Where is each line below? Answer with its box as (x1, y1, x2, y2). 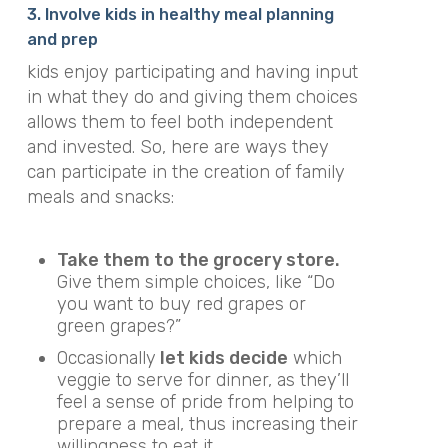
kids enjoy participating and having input (26, 60, 358, 83)
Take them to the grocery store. (56, 249, 340, 271)
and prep (26, 29, 98, 49)
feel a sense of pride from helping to (56, 391, 354, 413)
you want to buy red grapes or (56, 293, 306, 315)
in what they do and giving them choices (26, 85, 358, 108)
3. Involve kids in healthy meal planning (26, 4, 334, 24)
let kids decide (155, 347, 288, 369)
